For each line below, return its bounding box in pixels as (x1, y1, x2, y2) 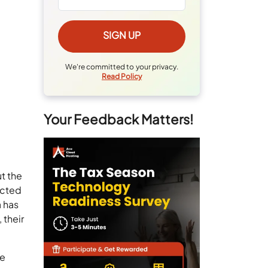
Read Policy (101, 71, 142, 81)
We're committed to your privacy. (65, 62, 178, 71)
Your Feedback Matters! (44, 110, 194, 127)
